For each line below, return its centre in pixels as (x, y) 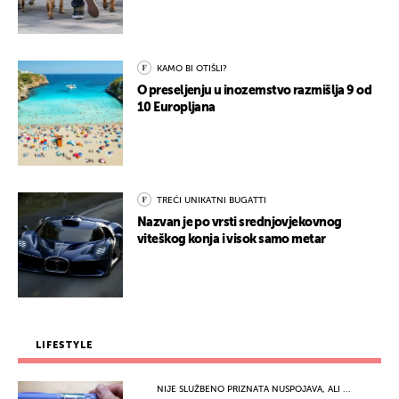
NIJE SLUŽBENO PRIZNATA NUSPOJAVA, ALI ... (254, 390)
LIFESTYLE (64, 346)
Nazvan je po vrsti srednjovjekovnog (240, 223)
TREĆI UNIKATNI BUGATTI (212, 201)
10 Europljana (176, 108)
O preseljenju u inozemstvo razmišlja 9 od (255, 91)
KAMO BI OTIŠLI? (192, 69)
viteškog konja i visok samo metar (232, 240)
